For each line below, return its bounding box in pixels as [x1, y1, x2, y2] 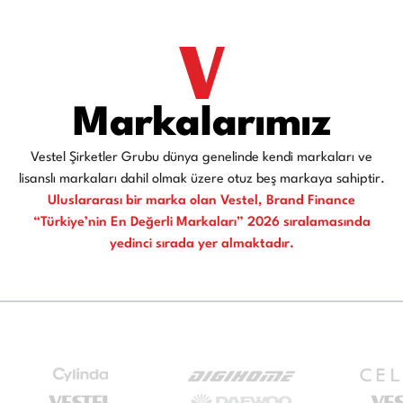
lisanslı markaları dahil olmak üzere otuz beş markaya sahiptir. [18, 173, 385, 186]
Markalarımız [72, 104, 331, 145]
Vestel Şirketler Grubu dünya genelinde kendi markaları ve [31, 151, 372, 165]
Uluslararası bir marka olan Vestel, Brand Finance [48, 194, 355, 208]
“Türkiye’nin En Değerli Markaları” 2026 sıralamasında [32, 216, 371, 229]
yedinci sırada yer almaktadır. [109, 237, 294, 251]
